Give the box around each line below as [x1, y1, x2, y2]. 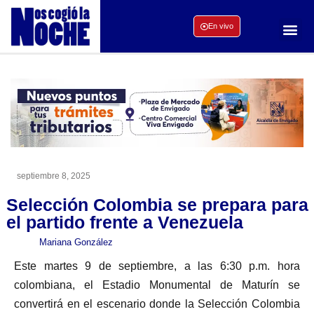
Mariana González [39, 236, 113, 247]
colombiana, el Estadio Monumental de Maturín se [14, 278, 300, 291]
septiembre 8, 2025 [17, 170, 90, 181]
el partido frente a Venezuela [6, 212, 243, 232]
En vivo [207, 22, 233, 31]
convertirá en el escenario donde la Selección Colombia [14, 297, 300, 310]
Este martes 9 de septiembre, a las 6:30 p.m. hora [14, 259, 300, 272]
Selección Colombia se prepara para [6, 194, 308, 214]
